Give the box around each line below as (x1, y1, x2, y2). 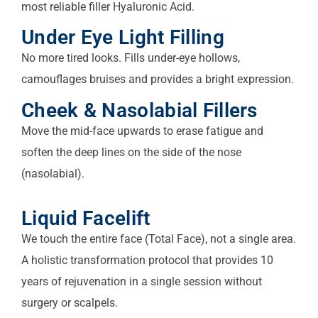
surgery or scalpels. (21, 296, 118, 310)
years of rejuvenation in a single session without (21, 275, 262, 289)
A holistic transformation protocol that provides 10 (21, 253, 273, 268)
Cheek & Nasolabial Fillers (21, 98, 258, 122)
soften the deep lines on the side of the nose (21, 145, 241, 159)
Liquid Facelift (21, 207, 150, 231)
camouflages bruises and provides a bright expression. (21, 72, 294, 87)
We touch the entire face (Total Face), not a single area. (21, 232, 296, 246)
